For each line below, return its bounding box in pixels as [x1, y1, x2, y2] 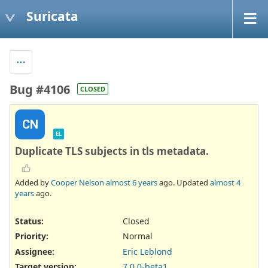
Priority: [15, 230, 48, 242]
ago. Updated [157, 177, 210, 188]
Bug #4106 [10, 81, 70, 98]
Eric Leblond [123, 245, 172, 257]
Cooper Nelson [51, 177, 104, 188]
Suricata [26, 7, 78, 25]
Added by [15, 177, 51, 188]
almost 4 [210, 177, 240, 188]
